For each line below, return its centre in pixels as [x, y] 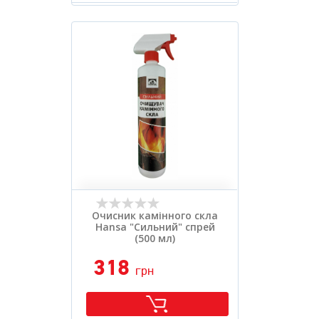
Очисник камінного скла [155, 216]
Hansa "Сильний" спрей [155, 227]
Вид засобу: [110, 12]
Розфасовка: [112, 26]
